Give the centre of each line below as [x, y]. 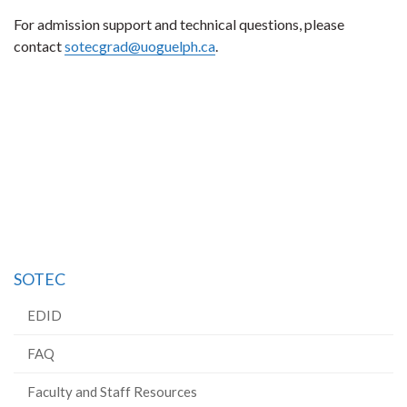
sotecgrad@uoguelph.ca [140, 46]
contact [39, 46]
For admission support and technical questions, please [179, 24]
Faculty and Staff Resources [112, 392]
